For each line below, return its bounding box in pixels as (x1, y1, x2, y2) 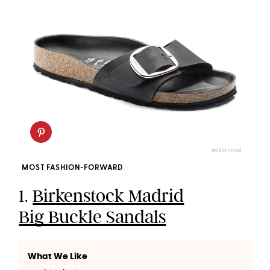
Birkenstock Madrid (33, 185, 184, 207)
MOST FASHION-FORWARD (22, 165, 124, 172)
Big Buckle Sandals (19, 206, 166, 228)
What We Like (28, 253, 88, 262)
